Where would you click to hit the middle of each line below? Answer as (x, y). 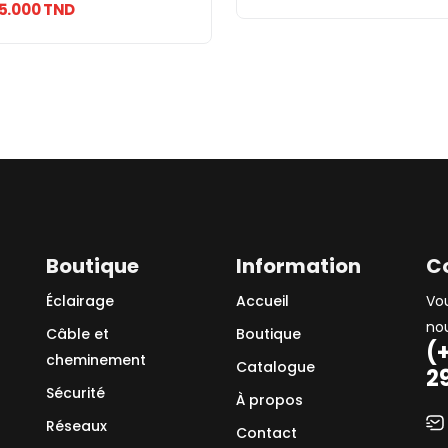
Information (298, 266)
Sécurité (75, 393)
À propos (269, 400)
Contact (266, 433)
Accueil (262, 301)
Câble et (77, 334)
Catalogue (275, 367)
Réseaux (76, 426)
